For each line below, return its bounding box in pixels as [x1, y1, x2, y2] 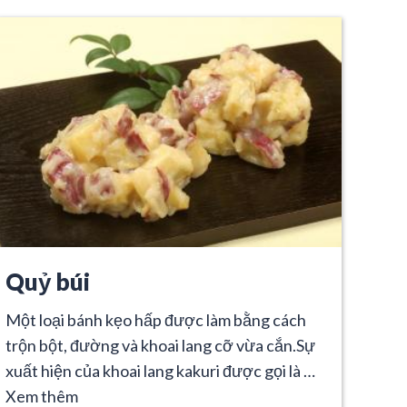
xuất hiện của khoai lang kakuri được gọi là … [5, 360, 315, 381]
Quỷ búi [5, 267, 90, 295]
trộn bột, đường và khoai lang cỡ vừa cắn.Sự [5, 334, 315, 355]
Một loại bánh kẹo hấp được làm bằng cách [5, 309, 306, 330]
